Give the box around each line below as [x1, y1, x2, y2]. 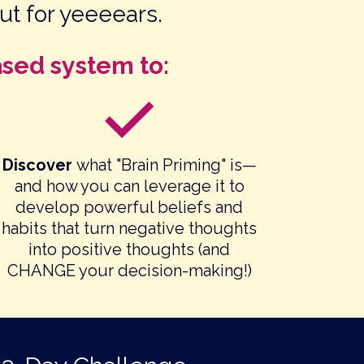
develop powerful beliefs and [15, 197, 244, 218]
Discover [2, 155, 76, 175]
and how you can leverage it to [14, 176, 245, 197]
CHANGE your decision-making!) [6, 261, 252, 281]
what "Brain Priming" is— [76, 155, 257, 175]
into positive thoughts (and [28, 240, 231, 260]
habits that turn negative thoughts [2, 219, 258, 239]
